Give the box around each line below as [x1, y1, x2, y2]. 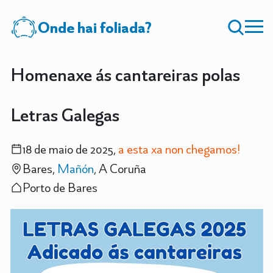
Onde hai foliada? [37, 16, 152, 38]
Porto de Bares [22, 179, 97, 196]
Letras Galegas [10, 102, 119, 127]
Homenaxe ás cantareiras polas [10, 62, 240, 87]
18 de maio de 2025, [22, 140, 118, 158]
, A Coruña [93, 159, 146, 177]
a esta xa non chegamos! [118, 140, 240, 158]
